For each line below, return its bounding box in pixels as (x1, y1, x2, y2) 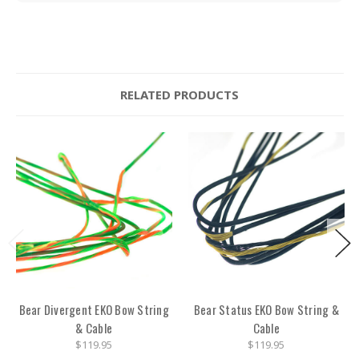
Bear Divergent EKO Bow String (18, 300, 169, 318)
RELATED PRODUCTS (120, 87, 239, 103)
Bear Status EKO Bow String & (193, 300, 339, 318)
